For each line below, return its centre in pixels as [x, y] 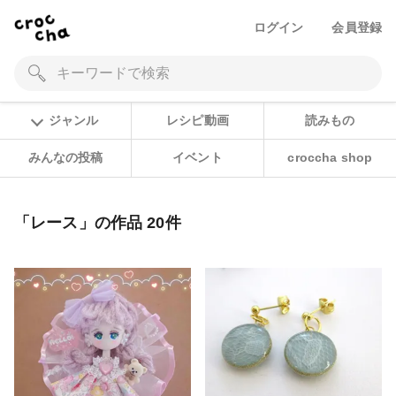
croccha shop [330, 158]
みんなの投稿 [65, 158]
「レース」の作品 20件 [98, 222]
